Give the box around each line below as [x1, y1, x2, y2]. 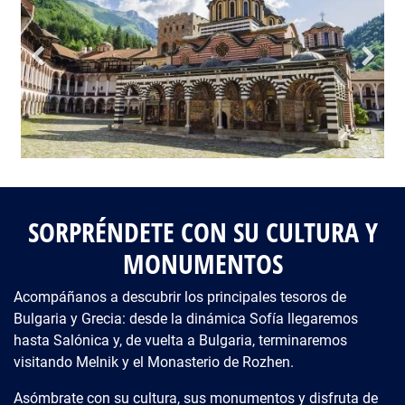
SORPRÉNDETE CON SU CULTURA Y [27, 213, 378, 251]
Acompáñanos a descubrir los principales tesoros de [14, 288, 346, 306]
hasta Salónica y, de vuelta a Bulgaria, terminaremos [14, 332, 347, 350]
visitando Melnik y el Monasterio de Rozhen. [14, 353, 294, 372]
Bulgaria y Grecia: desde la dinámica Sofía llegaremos [14, 310, 358, 328]
